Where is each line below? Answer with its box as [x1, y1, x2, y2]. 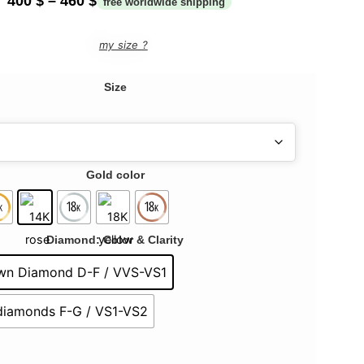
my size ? [98, 38, 148, 52]
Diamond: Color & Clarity [46, 232, 184, 246]
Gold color [85, 167, 145, 181]
